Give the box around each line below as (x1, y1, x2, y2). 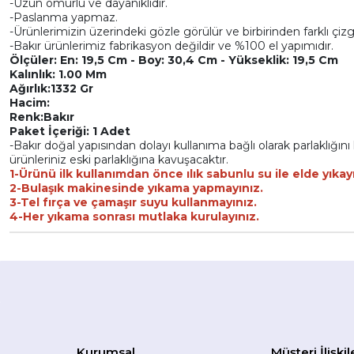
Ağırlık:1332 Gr (9, 81, 93, 96)
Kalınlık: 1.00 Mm (9, 67, 107, 81)
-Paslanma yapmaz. (9, 10, 118, 24)
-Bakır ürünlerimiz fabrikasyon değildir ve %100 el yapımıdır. (9, 39, 333, 53)
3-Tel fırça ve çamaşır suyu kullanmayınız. (9, 195, 257, 209)
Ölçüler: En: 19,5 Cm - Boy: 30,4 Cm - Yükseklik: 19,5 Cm (9, 53, 338, 67)
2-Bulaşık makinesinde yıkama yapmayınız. (9, 181, 263, 195)
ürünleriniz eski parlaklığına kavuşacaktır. (9, 153, 228, 167)
